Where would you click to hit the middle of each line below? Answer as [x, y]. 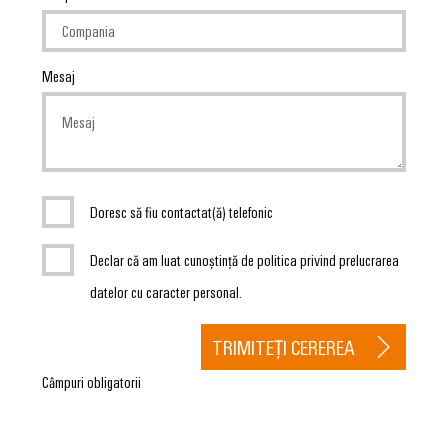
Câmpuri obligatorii [91, 381]
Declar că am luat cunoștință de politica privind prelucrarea [244, 259]
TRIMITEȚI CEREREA [283, 346]
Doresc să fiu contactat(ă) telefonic [181, 211]
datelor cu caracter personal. [166, 291]
